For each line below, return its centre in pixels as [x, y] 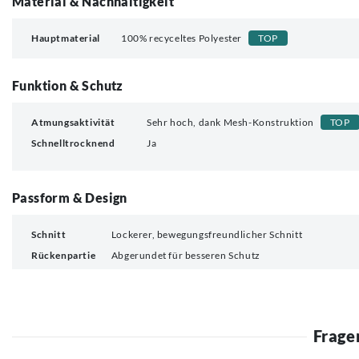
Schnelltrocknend [73, 143]
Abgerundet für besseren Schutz [186, 255]
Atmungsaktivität [73, 122]
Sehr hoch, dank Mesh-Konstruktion [230, 122]
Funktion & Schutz [68, 85]
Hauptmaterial [66, 38]
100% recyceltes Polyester [182, 38]
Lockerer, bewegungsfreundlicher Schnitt [207, 234]
